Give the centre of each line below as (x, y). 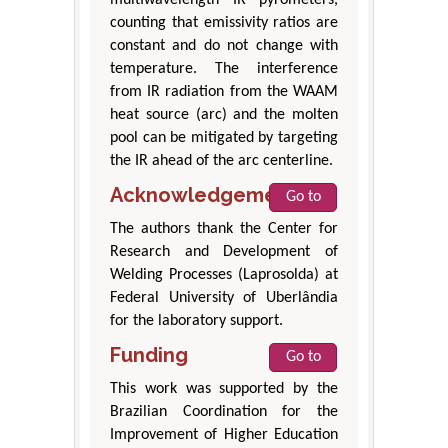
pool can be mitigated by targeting (224, 137)
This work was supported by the (224, 388)
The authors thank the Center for (224, 228)
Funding (149, 354)
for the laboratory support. (196, 320)
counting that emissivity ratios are (224, 22)
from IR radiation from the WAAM (224, 91)
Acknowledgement (203, 194)
